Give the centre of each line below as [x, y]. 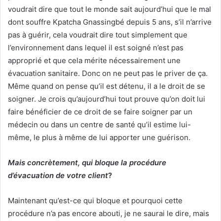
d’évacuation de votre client [58, 175]
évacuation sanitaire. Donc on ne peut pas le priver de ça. [108, 73]
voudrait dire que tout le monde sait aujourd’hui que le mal [110, 9]
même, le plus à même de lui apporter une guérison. [99, 137]
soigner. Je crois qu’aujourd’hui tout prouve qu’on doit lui [107, 99]
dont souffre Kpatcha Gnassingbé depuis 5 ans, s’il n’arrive [110, 22]
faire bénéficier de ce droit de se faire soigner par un [100, 111]
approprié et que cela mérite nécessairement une [94, 60]
